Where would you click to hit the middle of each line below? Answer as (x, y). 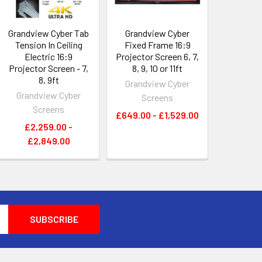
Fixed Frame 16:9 (157, 45)
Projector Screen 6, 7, (158, 57)
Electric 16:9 (49, 57)
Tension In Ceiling (49, 45)
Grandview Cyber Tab (49, 33)
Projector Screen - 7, (49, 68)
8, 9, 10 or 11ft (158, 68)
